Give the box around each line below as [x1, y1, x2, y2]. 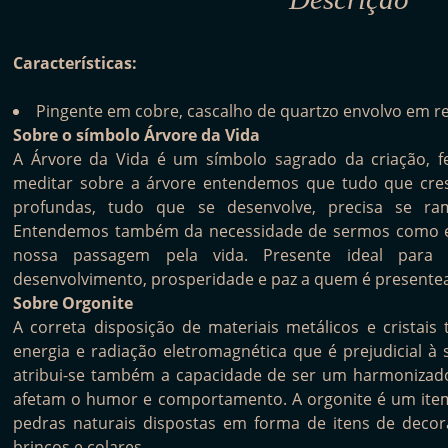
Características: [13, 51, 137, 74]
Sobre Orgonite [13, 291, 133, 314]
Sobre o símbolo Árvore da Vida [13, 123, 260, 146]
